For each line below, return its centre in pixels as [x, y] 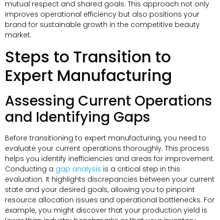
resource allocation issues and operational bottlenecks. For [110, 200]
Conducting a [30, 169]
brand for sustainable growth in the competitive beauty [102, 25]
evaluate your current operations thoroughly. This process [107, 148]
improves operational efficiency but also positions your [102, 14]
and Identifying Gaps [78, 117]
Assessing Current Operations [109, 101]
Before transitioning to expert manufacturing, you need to [106, 138]
